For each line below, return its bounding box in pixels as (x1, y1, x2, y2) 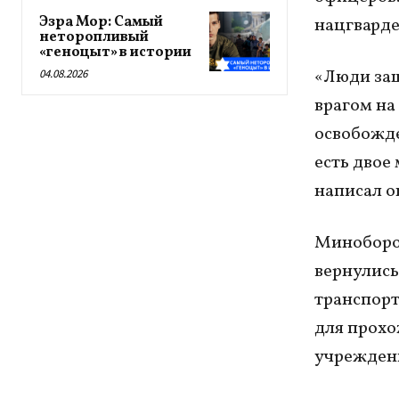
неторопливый (39, 28, 149, 47)
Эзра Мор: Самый (39, 12, 163, 32)
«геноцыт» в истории (39, 43, 191, 62)
